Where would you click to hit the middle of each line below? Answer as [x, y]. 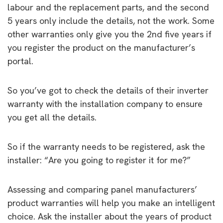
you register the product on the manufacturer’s [101, 47]
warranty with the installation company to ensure [105, 104]
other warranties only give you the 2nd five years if [110, 34]
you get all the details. [52, 117]
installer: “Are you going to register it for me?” [99, 160]
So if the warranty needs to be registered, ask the [106, 146]
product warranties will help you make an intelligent [111, 203]
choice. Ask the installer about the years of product [110, 216]
